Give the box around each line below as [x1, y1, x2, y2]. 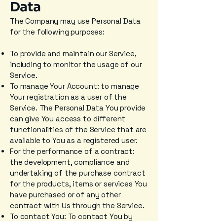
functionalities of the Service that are [10, 125, 147, 134]
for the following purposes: [10, 27, 105, 37]
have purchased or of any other [10, 190, 121, 199]
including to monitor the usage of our [10, 60, 142, 69]
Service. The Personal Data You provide [10, 103, 146, 112]
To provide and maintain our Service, [10, 49, 137, 58]
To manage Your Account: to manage [10, 81, 140, 91]
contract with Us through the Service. [10, 201, 145, 210]
